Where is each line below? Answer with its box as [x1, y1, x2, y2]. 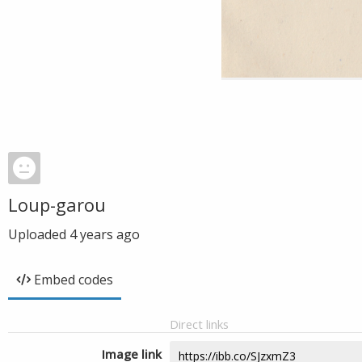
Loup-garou [8, 192, 106, 217]
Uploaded [8, 225, 69, 243]
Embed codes [34, 271, 113, 288]
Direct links [170, 316, 229, 332]
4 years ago [69, 225, 140, 243]
